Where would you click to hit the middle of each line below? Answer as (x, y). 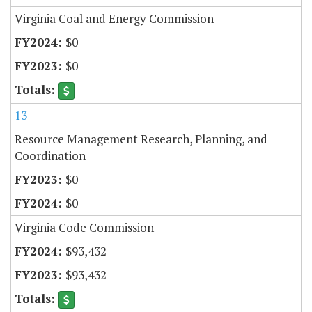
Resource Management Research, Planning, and (141, 139)
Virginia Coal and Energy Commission (114, 18)
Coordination (50, 155)
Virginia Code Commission (84, 227)
